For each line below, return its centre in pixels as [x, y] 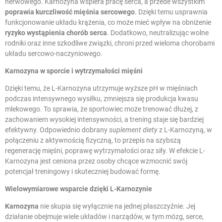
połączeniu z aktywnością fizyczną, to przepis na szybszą [93, 140]
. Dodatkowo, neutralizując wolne [158, 32]
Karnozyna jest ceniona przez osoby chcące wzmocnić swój [96, 161]
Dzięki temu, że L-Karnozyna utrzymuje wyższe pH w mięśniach [101, 88]
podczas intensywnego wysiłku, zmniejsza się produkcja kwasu [102, 98]
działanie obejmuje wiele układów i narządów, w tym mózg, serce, [104, 216]
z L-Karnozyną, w [185, 130]
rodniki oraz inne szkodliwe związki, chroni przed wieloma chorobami [110, 43]
